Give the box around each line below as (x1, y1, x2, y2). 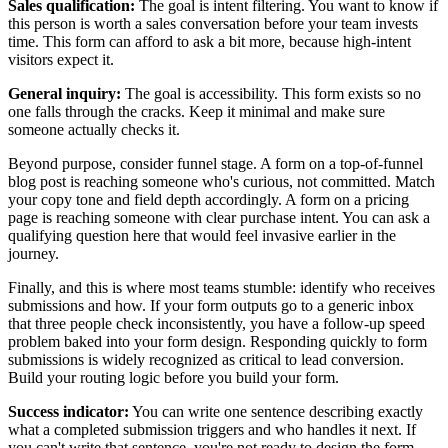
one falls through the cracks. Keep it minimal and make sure (8, 102, 385, 120)
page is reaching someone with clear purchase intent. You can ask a (8, 208, 430, 226)
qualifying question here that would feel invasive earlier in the (8, 226, 396, 244)
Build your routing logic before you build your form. (8, 368, 339, 386)
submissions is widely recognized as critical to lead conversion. (8, 350, 404, 368)
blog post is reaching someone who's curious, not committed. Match (8, 172, 435, 190)
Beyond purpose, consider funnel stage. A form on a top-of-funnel (8, 154, 423, 172)
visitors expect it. (8, 50, 114, 68)
